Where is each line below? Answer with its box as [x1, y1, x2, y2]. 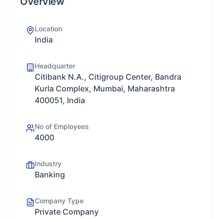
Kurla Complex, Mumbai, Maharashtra [35, 84, 175, 93]
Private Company [35, 207, 99, 217]
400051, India [35, 95, 85, 105]
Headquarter [35, 62, 75, 70]
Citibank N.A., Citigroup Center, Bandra [35, 72, 181, 82]
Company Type [35, 197, 84, 205]
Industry [35, 159, 62, 168]
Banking [35, 170, 65, 179]
